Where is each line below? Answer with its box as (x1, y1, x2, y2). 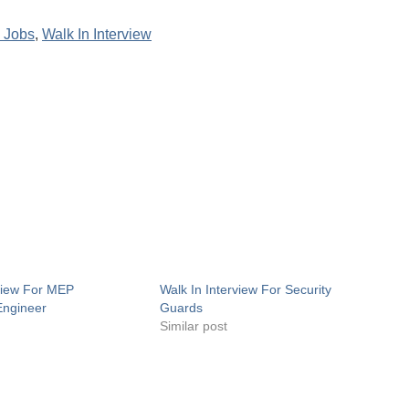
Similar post (159, 319, 227, 334)
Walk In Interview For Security (159, 282, 331, 298)
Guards (159, 300, 203, 316)
